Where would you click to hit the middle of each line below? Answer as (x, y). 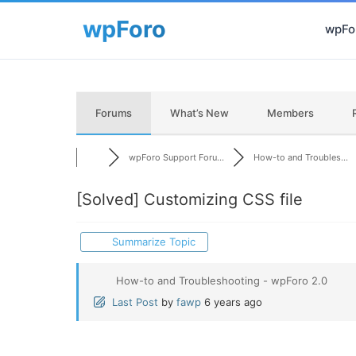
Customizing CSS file (221, 199)
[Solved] (108, 199)
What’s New (199, 113)
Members (290, 113)
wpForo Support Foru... (176, 157)
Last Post (135, 302)
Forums (114, 113)
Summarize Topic (151, 242)
